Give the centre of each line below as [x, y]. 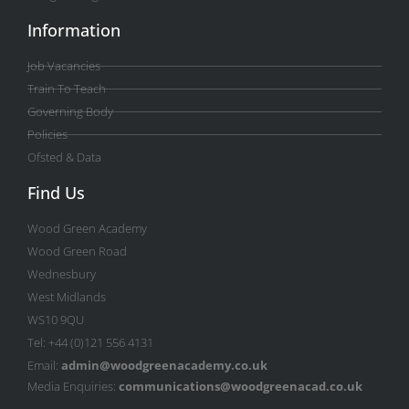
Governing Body [70, 112]
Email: [44, 366]
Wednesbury [62, 274]
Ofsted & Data [64, 157]
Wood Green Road [77, 252]
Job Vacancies [64, 66]
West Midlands [67, 297]
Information [74, 31]
